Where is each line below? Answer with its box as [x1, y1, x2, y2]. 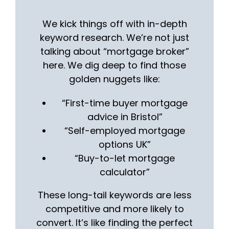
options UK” [99, 138, 151, 151]
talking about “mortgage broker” [40, 44, 189, 58]
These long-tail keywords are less [37, 188, 192, 201]
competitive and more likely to [45, 202, 184, 215]
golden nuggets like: [69, 72, 160, 85]
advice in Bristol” [87, 110, 163, 123]
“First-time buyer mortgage [62, 96, 188, 109]
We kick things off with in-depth [42, 17, 187, 30]
